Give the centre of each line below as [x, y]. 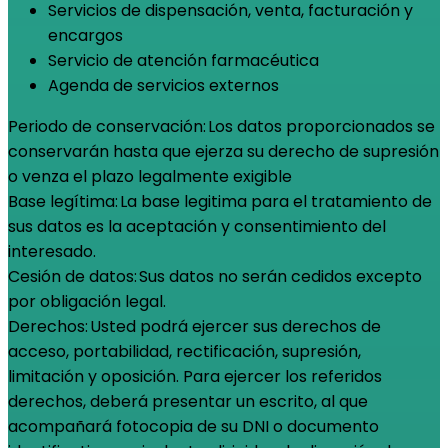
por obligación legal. [89, 301]
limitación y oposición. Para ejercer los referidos [195, 376]
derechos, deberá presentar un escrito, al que [188, 401]
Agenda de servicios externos [163, 85]
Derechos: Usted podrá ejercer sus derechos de [194, 326]
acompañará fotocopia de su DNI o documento [193, 426]
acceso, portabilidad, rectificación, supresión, [184, 351]
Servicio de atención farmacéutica [183, 60]
